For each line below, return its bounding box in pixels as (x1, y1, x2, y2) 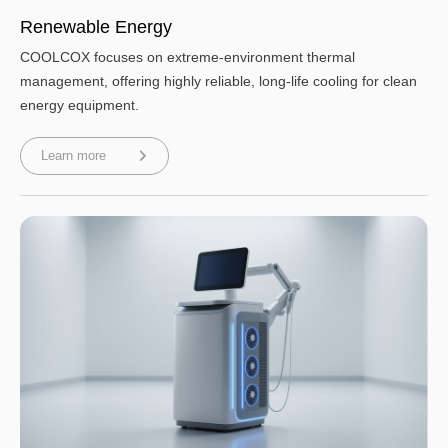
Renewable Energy (20, 16, 172, 37)
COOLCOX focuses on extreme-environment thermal (20, 48, 355, 65)
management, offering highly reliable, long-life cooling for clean (20, 72, 417, 89)
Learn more (41, 148, 106, 164)
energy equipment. (20, 96, 139, 113)
